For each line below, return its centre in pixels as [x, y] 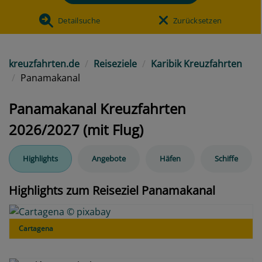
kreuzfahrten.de [44, 63]
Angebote [109, 158]
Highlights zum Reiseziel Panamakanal [112, 190]
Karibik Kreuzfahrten [196, 63]
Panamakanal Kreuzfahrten [97, 108]
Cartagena [36, 228]
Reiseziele [115, 63]
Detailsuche [79, 20]
